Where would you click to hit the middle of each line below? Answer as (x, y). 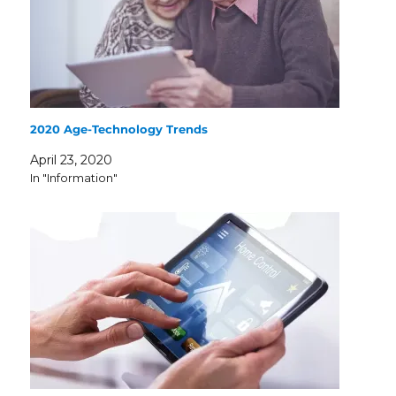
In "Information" (74, 177)
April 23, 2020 (72, 160)
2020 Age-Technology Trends (119, 129)
